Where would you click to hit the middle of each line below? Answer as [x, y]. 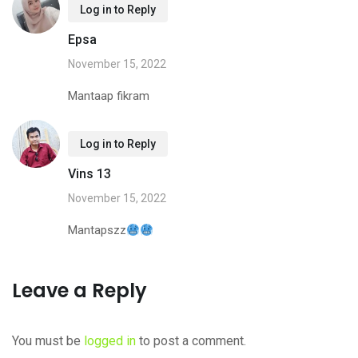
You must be [48, 341]
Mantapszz [97, 231]
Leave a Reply [80, 291]
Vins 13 [89, 174]
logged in [110, 341]
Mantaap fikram [109, 96]
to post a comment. [191, 341]
